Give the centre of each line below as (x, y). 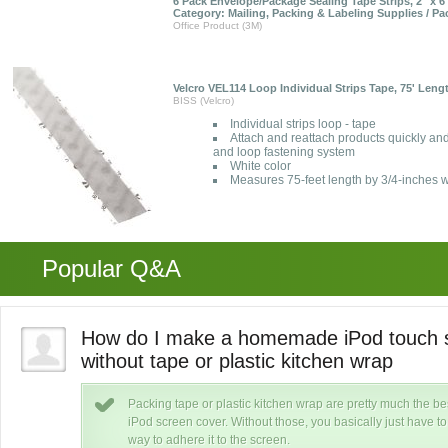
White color (260, 166)
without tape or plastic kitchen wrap (237, 361)
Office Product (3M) (217, 25)
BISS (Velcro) (203, 100)
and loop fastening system (284, 152)
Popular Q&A (111, 268)
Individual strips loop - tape (303, 124)
